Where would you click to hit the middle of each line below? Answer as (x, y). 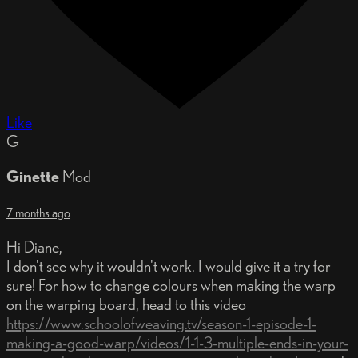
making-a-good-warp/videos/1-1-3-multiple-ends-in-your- (177, 342)
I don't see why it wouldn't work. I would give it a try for (169, 266)
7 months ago (38, 213)
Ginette (33, 176)
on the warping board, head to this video (126, 304)
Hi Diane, (34, 247)
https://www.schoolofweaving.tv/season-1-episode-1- (161, 323)
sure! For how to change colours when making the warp (171, 285)
